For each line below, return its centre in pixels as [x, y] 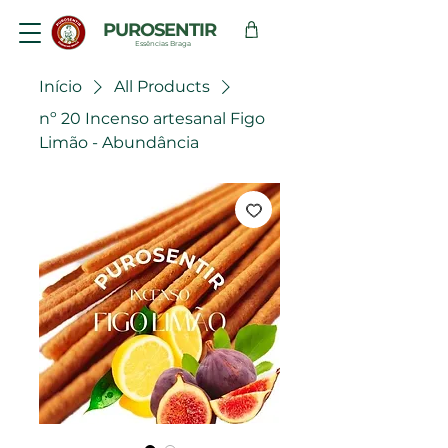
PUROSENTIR [159, 30]
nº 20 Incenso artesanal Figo [152, 118]
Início [60, 86]
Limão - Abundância [119, 142]
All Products [162, 86]
